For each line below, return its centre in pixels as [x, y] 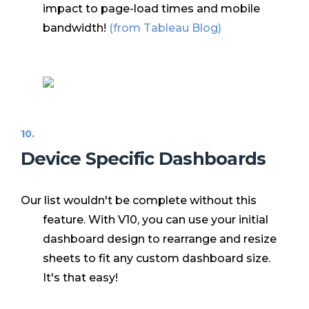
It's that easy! [82, 278]
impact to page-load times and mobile [151, 9]
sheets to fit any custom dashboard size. [157, 259]
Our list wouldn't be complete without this [139, 201]
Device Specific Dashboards [143, 159]
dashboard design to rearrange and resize [160, 239]
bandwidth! [76, 28]
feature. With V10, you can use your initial [156, 220]
